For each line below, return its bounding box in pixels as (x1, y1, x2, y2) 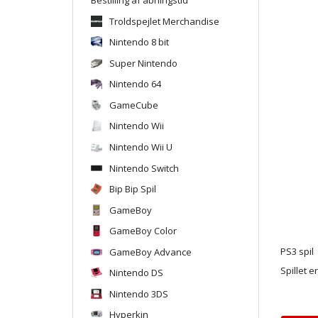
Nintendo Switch (109, 161, 179, 175)
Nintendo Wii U (109, 140, 172, 153)
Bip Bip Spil (109, 182, 156, 195)
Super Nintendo (109, 56, 177, 70)
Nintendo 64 (109, 77, 161, 90)
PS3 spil (280, 245, 314, 258)
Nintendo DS (109, 265, 163, 279)
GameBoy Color (109, 224, 177, 237)
